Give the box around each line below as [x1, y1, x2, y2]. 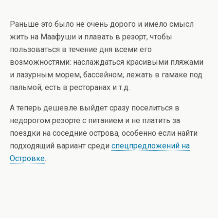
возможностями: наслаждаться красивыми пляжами [10, 57, 203, 67]
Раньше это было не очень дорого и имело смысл [10, 19, 194, 29]
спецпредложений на [111, 141, 190, 151]
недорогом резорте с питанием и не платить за [10, 116, 180, 126]
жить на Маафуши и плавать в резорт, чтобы [10, 32, 172, 42]
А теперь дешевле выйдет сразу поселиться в [10, 103, 180, 113]
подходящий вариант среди [10, 141, 111, 151]
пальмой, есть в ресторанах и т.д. [10, 83, 130, 92]
